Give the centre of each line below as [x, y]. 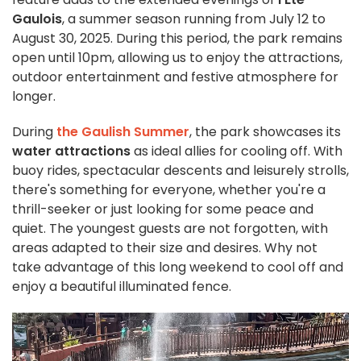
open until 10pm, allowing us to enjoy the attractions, [177, 58]
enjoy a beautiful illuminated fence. [122, 287]
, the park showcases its [265, 132]
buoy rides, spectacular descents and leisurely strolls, [180, 171]
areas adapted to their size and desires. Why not [165, 248]
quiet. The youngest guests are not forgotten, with [170, 229]
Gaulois [37, 19]
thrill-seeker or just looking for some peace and [163, 210]
